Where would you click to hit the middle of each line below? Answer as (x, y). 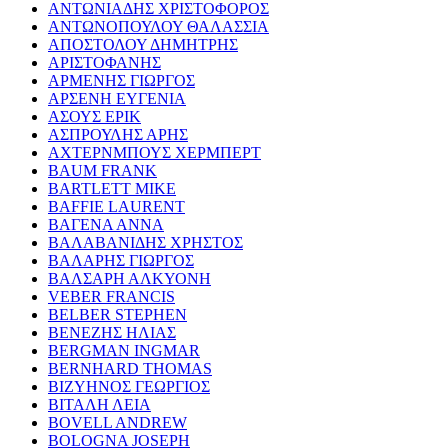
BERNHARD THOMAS (130, 368)
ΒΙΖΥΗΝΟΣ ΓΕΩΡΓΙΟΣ (129, 386)
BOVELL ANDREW (117, 422)
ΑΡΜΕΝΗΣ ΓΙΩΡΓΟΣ (121, 80)
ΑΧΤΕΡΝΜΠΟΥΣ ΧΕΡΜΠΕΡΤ (154, 152)
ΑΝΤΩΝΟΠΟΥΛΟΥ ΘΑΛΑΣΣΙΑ (158, 26)
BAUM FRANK (102, 170)
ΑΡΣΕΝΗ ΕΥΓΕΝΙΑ (117, 98)
